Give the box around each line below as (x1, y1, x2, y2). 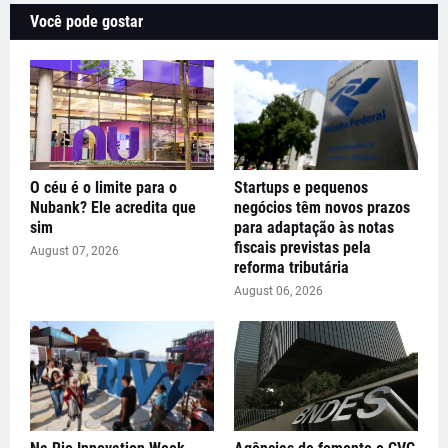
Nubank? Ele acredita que (30, 198, 196, 218)
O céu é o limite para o (30, 178, 177, 198)
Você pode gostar (30, 12, 143, 32)
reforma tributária (234, 258, 349, 278)
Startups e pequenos (234, 178, 368, 198)
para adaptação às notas (234, 218, 394, 238)
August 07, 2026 (30, 244, 119, 259)
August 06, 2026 (234, 284, 323, 299)
